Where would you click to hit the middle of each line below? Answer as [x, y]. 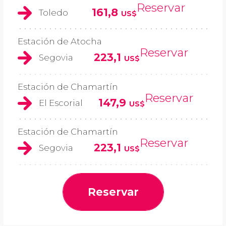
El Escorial [61, 103]
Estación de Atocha [60, 42]
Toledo [53, 12]
